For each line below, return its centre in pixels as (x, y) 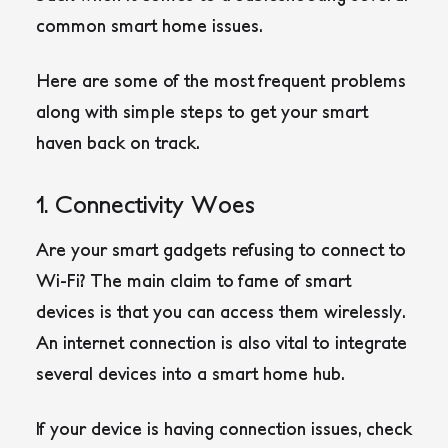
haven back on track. (118, 143)
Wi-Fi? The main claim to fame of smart (193, 281)
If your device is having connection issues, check (224, 429)
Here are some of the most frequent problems (221, 81)
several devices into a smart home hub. (190, 374)
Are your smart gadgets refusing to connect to (221, 250)
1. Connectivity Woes (145, 204)
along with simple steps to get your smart (202, 112)
